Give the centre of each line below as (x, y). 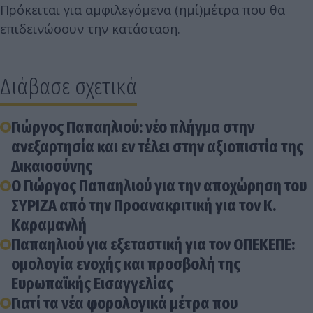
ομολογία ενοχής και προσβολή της (126, 264)
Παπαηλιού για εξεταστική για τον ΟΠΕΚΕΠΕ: (153, 245)
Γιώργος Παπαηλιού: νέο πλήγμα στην (133, 128)
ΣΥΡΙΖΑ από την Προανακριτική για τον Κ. (144, 206)
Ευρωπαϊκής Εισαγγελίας (92, 284)
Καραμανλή (49, 225)
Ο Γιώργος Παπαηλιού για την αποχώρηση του (159, 186)
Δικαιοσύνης (52, 167)
